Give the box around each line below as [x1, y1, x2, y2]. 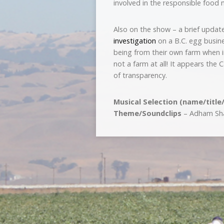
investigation [113, 36, 156, 45]
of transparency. [113, 70, 167, 80]
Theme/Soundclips [113, 108, 181, 118]
